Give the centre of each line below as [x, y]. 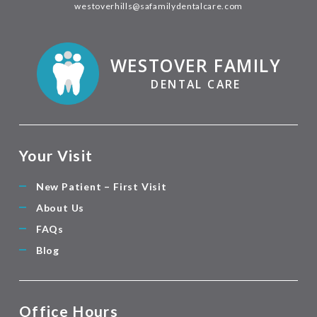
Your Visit [56, 156]
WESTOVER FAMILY [196, 66]
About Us [60, 207]
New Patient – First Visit [101, 186]
